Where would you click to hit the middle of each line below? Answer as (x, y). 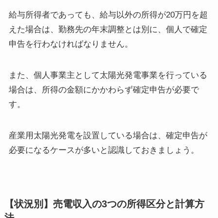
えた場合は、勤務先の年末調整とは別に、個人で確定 (108, 29)
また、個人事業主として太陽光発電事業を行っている (108, 75)
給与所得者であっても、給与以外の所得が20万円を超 (108, 15)
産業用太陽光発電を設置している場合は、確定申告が (108, 135)
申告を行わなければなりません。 (71, 44)
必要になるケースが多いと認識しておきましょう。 (104, 150)
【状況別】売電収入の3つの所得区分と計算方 (104, 204)
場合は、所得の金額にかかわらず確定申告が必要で (104, 90)
